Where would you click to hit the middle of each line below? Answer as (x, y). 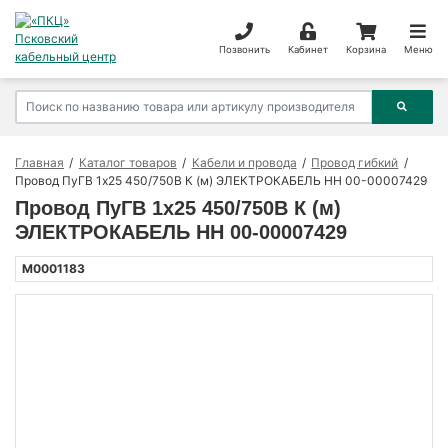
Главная (39, 163)
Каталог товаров (127, 163)
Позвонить (244, 49)
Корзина (365, 49)
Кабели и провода (244, 163)
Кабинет (307, 49)
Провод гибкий (355, 163)
